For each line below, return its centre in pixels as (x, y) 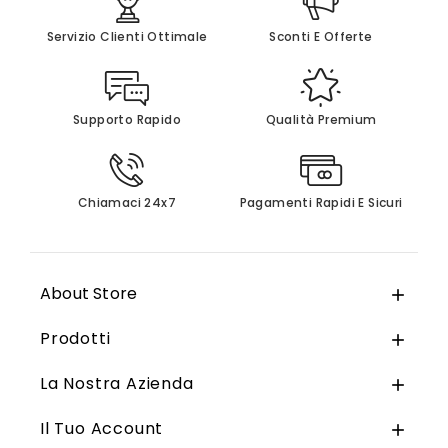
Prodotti (75, 339)
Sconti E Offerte (321, 37)
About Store (89, 294)
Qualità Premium (321, 120)
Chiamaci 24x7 (127, 203)
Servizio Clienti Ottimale (127, 37)
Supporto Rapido (127, 120)
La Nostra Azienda (117, 384)
